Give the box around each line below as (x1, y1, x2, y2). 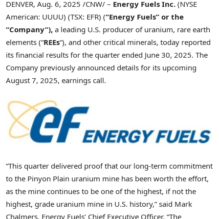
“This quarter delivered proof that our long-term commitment (6, 160, 213, 171)
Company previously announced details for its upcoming (6, 62, 197, 72)
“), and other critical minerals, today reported (60, 37, 211, 47)
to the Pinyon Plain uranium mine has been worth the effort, (6, 173, 209, 183)
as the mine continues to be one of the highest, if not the (6, 186, 196, 196)
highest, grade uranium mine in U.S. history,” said (6, 198, 175, 209)
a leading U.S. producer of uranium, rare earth (55, 24, 210, 34)
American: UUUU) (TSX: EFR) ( (6, 11, 106, 22)
